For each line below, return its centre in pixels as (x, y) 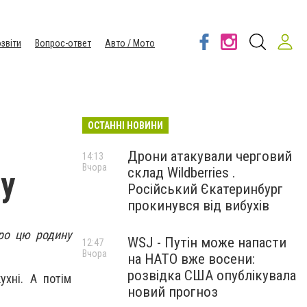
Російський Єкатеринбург (205, 189)
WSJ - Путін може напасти (207, 243)
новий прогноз (173, 292)
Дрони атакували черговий (210, 156)
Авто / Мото (130, 43)
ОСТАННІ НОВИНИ (125, 125)
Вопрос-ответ (63, 43)
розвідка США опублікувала (212, 275)
